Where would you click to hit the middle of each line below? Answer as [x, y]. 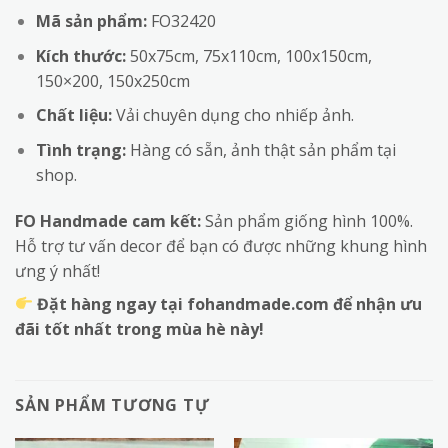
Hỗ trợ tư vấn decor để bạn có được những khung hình [221, 245]
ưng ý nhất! [57, 270]
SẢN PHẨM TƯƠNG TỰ [112, 404]
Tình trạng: [80, 149]
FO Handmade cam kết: [108, 220]
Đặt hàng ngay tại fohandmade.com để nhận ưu [228, 303]
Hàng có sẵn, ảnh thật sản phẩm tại [260, 149]
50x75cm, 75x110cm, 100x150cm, [248, 55]
